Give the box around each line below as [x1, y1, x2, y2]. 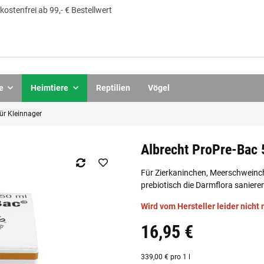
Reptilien [95, 82, 130, 93]
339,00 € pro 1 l [141, 253, 190, 262]
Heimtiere [31, 82, 68, 93]
